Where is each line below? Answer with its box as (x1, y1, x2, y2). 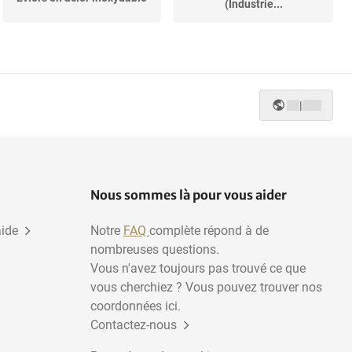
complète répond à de (149, 223, 269, 239)
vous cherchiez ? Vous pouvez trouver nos (90, 280, 322, 295)
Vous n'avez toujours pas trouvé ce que (90, 261, 306, 277)
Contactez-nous (90, 317, 177, 333)
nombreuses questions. (90, 242, 219, 258)
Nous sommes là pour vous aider (90, 187, 287, 203)
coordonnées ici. (90, 299, 181, 314)
